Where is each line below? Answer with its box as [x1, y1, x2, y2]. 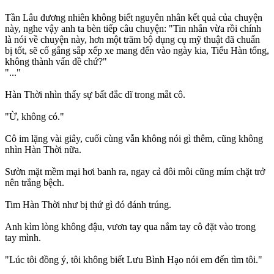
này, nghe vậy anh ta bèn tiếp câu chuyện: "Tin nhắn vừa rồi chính [5, 23, 261, 34]
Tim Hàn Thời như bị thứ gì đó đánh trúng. [5, 199, 171, 210]
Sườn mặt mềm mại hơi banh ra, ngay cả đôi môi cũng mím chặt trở [5, 166, 265, 177]
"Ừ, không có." [5, 111, 64, 122]
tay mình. [5, 232, 41, 243]
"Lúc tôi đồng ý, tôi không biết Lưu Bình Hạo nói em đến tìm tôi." [5, 254, 262, 265]
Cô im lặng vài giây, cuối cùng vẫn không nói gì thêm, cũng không [5, 133, 263, 144]
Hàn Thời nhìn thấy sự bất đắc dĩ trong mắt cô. [5, 89, 185, 100]
